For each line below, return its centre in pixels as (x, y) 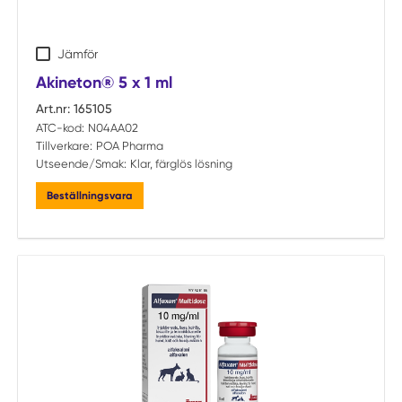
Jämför (78, 54)
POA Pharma (129, 146)
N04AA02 (113, 128)
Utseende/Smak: (81, 164)
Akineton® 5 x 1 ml (104, 83)
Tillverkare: (64, 146)
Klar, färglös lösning (181, 164)
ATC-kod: (60, 128)
